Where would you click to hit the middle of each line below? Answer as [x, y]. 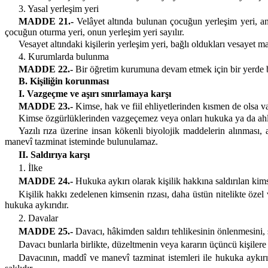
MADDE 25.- [45, 232]
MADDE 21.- [46, 21]
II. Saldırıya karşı [54, 155]
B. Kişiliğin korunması [63, 81]
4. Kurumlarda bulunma [63, 57]
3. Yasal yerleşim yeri [58, 9]
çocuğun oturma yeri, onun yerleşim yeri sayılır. [95, 32]
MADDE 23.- [45, 106]
